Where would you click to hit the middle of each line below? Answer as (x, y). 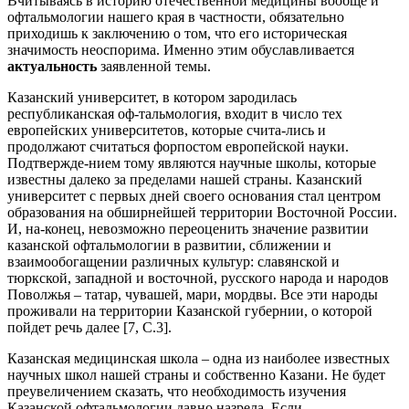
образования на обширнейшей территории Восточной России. (202, 212)
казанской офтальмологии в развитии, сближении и (169, 245)
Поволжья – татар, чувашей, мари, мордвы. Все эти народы (193, 294)
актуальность (52, 66)
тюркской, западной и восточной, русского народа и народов (198, 278)
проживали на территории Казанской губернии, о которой (190, 311)
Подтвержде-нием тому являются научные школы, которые (192, 163)
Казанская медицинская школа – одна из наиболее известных (199, 358)
